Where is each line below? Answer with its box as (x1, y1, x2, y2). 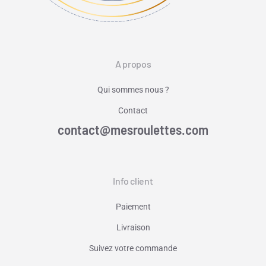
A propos (115, 58, 151, 69)
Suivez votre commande (89, 243, 177, 253)
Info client (113, 175, 153, 186)
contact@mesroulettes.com (57, 121, 209, 138)
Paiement (115, 201, 151, 211)
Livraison (116, 222, 150, 232)
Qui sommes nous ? (97, 84, 169, 94)
